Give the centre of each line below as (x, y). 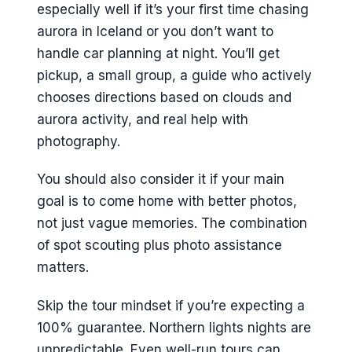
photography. (79, 141)
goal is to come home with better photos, (167, 202)
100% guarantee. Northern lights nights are (174, 327)
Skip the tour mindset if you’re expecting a (171, 305)
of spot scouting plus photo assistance (159, 246)
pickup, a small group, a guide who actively (174, 75)
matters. (63, 268)
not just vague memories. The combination (172, 224)
